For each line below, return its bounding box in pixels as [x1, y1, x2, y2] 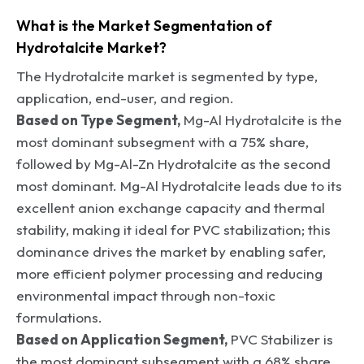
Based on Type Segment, [16, 110, 180, 128]
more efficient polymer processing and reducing [16, 264, 323, 282]
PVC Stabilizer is [227, 330, 333, 348]
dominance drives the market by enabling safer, [16, 242, 326, 260]
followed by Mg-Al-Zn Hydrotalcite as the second [16, 154, 331, 172]
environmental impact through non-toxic [16, 286, 275, 304]
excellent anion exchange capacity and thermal [16, 198, 325, 216]
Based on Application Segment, [16, 330, 227, 348]
